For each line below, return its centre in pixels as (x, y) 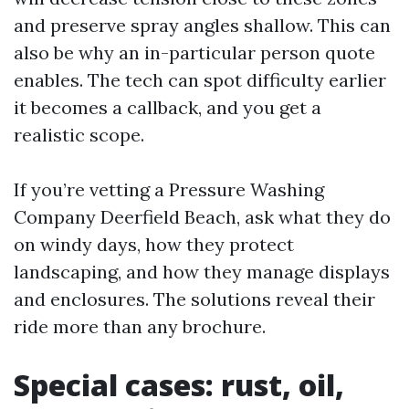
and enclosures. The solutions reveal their (194, 299)
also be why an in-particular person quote (194, 52)
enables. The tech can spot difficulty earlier (200, 80)
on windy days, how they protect (154, 244)
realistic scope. (79, 135)
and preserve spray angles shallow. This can (202, 25)
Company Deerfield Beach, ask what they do (202, 217)
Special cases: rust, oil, (179, 385)
